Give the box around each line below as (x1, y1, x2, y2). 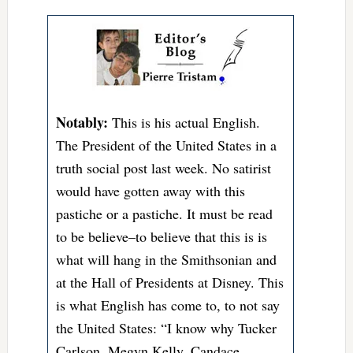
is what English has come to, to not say (55, 295, 280, 315)
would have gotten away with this (55, 181, 245, 201)
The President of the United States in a (55, 136, 277, 155)
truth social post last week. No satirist (55, 158, 271, 178)
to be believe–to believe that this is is (55, 227, 267, 247)
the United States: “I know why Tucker (55, 318, 277, 338)
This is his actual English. (111, 113, 260, 132)
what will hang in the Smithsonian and (55, 250, 277, 269)
